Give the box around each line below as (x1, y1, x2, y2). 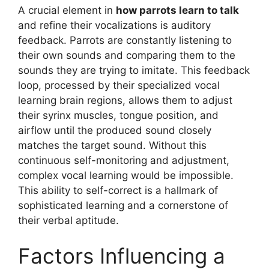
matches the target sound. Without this (18, 139, 207, 151)
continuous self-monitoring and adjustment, (18, 154, 229, 166)
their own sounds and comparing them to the (18, 49, 235, 61)
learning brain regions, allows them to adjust (18, 94, 232, 106)
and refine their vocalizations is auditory (18, 19, 211, 31)
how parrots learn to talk (116, 4, 239, 16)
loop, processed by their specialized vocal (18, 79, 220, 91)
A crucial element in (18, 4, 116, 16)
